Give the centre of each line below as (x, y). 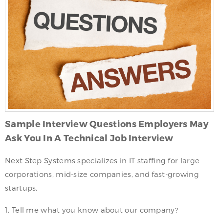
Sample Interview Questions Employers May (107, 123)
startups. (21, 187)
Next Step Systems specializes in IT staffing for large (102, 160)
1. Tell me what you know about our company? (91, 209)
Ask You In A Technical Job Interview (89, 137)
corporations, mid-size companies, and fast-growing (102, 174)
